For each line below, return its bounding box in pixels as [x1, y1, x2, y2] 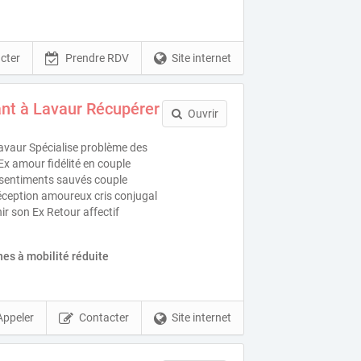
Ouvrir [187, 107, 218, 121]
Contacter [79, 311, 130, 325]
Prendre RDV [65, 51, 130, 64]
